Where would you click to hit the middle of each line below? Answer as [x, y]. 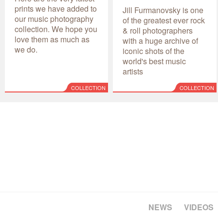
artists [133, 71]
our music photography [54, 18]
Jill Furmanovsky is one [163, 10]
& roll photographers [158, 30]
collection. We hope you [56, 29]
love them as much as [52, 39]
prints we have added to [56, 8]
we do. [26, 49]
